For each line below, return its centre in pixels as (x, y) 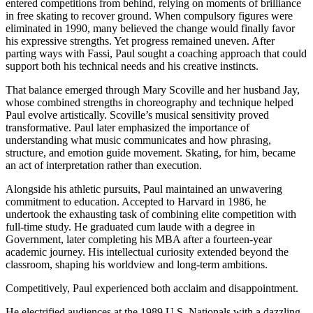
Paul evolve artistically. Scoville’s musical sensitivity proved (137, 115)
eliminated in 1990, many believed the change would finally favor (150, 28)
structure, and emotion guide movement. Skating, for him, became (151, 152)
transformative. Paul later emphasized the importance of (128, 127)
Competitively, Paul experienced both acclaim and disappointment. (152, 288)
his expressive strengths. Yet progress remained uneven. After (140, 41)
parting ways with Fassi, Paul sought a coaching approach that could (156, 53)
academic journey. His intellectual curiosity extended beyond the (147, 252)
